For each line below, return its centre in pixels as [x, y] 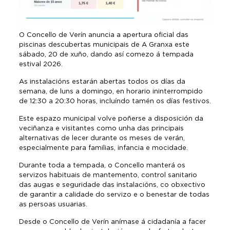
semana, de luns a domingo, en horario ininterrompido [111, 91]
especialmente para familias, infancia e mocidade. [103, 148]
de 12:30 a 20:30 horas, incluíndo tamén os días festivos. [115, 101]
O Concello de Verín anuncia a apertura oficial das [103, 35]
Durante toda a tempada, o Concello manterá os [102, 165]
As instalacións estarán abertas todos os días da [102, 81]
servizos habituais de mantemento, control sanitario [108, 175]
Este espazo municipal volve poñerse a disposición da [111, 118]
